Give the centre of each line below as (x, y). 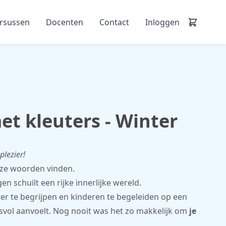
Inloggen (162, 22)
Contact (114, 22)
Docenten (65, 22)
